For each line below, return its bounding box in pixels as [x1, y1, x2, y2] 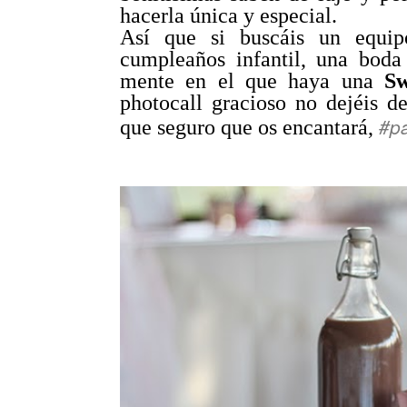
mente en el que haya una [120, 69, 384, 93]
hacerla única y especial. [120, 4, 342, 27]
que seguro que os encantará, [120, 115, 379, 139]
